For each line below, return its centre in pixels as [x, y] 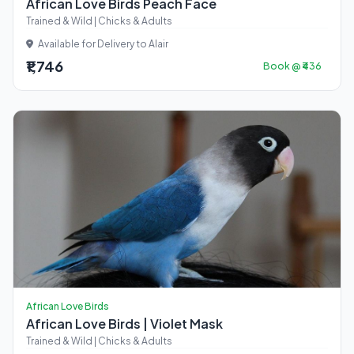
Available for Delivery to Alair [102, 44]
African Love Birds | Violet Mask [124, 324]
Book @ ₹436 [292, 66]
